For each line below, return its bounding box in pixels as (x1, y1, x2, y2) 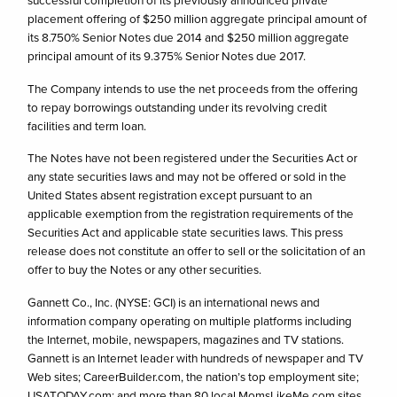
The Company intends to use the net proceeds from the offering (27, 79, 359, 97)
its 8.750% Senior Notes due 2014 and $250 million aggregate (27, 28, 350, 47)
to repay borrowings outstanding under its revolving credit (27, 97, 328, 116)
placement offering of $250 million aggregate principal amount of (27, 10, 368, 28)
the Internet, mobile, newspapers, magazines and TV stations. (27, 330, 345, 348)
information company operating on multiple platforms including (27, 311, 353, 330)
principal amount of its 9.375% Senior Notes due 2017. (27, 47, 307, 66)
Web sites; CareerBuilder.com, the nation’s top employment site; (27, 367, 360, 385)
